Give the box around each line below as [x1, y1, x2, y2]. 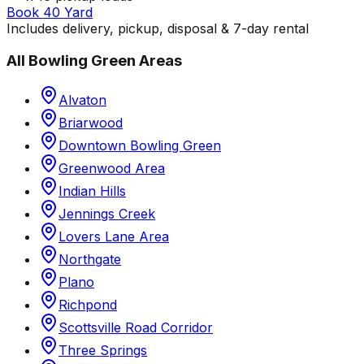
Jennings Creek [58, 206, 155, 223]
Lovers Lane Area [58, 228, 169, 245]
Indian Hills [58, 183, 126, 200]
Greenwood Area [58, 160, 165, 177]
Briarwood [58, 115, 123, 132]
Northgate [58, 251, 121, 268]
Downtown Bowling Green [58, 137, 221, 154]
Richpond [58, 297, 117, 314]
